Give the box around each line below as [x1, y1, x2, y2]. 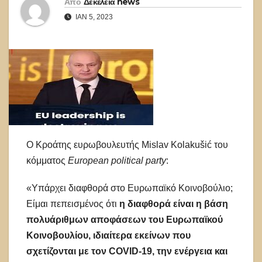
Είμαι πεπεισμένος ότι [26, 199, 117, 209]
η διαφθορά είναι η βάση [117, 199, 228, 209]
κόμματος [26, 156, 68, 166]
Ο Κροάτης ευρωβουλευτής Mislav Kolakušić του [26, 140, 228, 150]
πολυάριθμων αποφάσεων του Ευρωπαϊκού [26, 215, 223, 225]
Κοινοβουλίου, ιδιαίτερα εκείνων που [26, 230, 191, 241]
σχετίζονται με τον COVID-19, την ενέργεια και [26, 246, 227, 257]
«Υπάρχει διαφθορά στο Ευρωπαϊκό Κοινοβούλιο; [26, 183, 233, 194]
